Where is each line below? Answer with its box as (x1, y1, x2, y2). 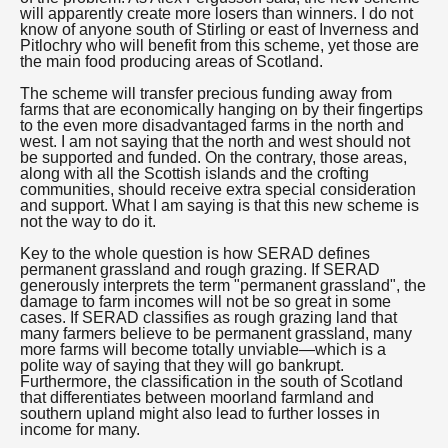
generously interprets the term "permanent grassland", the (20, 277, 426, 294)
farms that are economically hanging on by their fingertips (20, 101, 423, 118)
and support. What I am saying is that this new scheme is (20, 197, 419, 214)
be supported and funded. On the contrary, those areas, (20, 149, 407, 166)
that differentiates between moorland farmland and (20, 389, 374, 406)
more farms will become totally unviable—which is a (20, 341, 386, 358)
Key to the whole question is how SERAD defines (20, 245, 370, 262)
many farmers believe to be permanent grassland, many (20, 325, 412, 342)
